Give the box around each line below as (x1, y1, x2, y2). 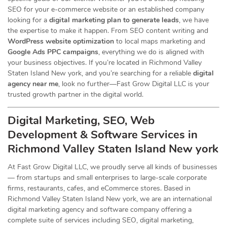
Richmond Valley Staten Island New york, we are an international (8, 194, 212, 204)
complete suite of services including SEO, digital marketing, (8, 215, 194, 225)
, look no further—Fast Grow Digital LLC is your (58, 79, 209, 89)
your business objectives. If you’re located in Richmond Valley (8, 58, 202, 67)
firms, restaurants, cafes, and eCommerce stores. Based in (8, 183, 191, 193)
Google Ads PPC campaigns (8, 47, 98, 57)
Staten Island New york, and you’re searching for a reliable (8, 68, 193, 78)
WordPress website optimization (8, 36, 114, 46)
